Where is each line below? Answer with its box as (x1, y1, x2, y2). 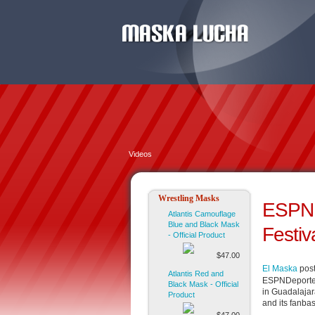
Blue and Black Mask (168, 220, 240, 229)
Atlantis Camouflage (168, 210, 236, 218)
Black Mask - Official (168, 280, 238, 288)
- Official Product (168, 231, 225, 239)
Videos (129, 150, 152, 158)
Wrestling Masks (158, 193, 219, 203)
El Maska (262, 264, 297, 274)
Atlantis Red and (168, 269, 224, 278)
